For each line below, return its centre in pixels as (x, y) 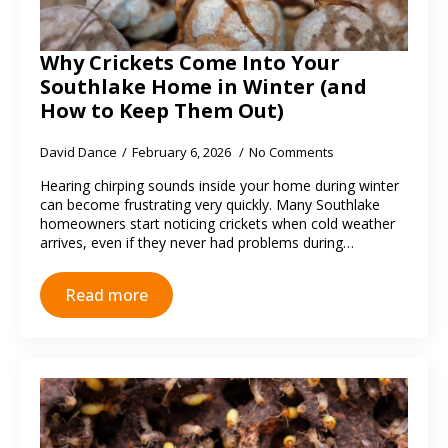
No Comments (291, 152)
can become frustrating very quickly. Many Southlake (210, 204)
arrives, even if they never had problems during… (197, 242)
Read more (106, 295)
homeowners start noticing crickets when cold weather (217, 223)
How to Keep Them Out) (162, 110)
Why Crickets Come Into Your (190, 62)
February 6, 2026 (183, 152)
